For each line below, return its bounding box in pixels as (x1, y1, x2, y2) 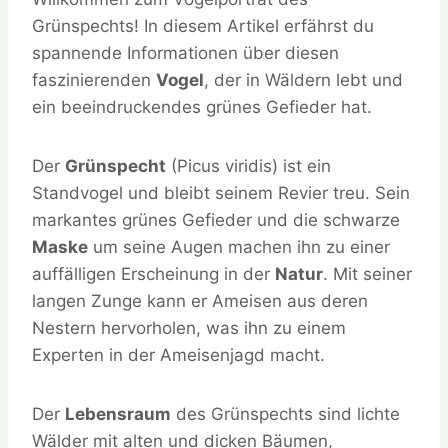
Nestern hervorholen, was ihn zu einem (32, 318, 346, 339)
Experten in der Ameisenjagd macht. (32, 345, 325, 366)
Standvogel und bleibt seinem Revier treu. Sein (32, 183, 410, 204)
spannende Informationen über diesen (32, 43, 339, 64)
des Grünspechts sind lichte (171, 404, 400, 425)
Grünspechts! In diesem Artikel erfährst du (32, 16, 374, 37)
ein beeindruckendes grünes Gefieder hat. (32, 97, 372, 118)
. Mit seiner (323, 264, 412, 285)
